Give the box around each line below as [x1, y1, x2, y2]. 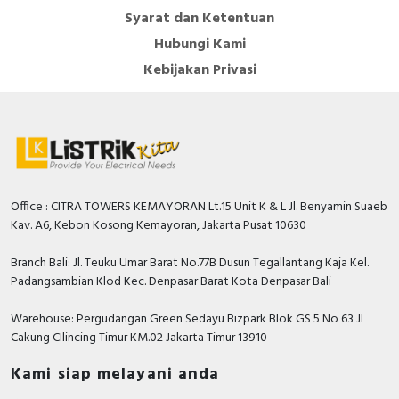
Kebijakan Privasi [142, 58, 256, 82]
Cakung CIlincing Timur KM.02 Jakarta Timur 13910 [11, 327, 267, 348]
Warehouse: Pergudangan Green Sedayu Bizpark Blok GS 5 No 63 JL [11, 308, 366, 330]
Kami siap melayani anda [11, 361, 220, 387]
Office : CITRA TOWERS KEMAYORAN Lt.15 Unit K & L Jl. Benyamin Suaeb [11, 196, 387, 217]
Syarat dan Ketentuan [125, 6, 274, 30]
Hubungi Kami [153, 32, 246, 56]
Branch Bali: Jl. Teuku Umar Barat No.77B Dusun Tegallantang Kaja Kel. [11, 252, 369, 273]
